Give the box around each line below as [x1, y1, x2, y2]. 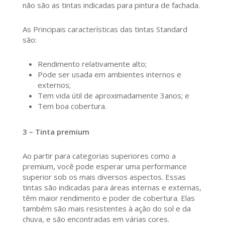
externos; [37, 80, 71, 90]
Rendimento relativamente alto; [37, 59, 147, 69]
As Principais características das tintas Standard [22, 24, 187, 35]
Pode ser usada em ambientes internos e [37, 69, 181, 80]
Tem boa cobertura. [37, 101, 106, 111]
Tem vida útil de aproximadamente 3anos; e [37, 90, 189, 101]
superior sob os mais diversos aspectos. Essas [22, 172, 186, 182]
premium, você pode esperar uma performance [22, 161, 187, 172]
